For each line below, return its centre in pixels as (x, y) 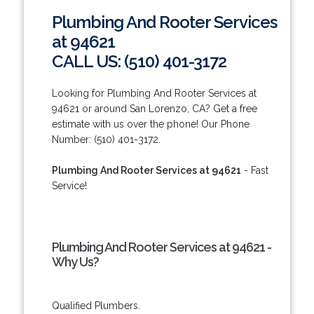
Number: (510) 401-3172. (106, 139)
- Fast (254, 170)
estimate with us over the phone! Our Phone (150, 124)
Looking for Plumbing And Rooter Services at (154, 93)
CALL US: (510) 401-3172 (139, 61)
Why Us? (75, 261)
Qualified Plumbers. (96, 305)
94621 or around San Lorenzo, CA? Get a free (154, 108)
